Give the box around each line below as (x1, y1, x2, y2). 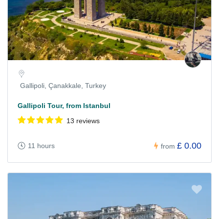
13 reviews (66, 117, 100, 125)
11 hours (28, 142, 55, 150)
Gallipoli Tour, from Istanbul (18, 102, 110, 110)
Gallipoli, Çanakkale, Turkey (20, 82, 106, 90)
